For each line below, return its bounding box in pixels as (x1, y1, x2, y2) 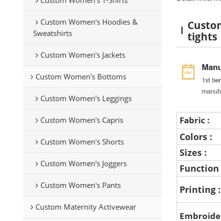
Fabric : (180, 114, 212, 126)
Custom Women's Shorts (40, 136, 124, 147)
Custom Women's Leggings (40, 93, 132, 103)
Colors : (180, 131, 215, 143)
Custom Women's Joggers (40, 158, 127, 168)
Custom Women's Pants (40, 180, 121, 190)
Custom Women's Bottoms (35, 71, 126, 81)
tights (187, 29, 218, 43)
